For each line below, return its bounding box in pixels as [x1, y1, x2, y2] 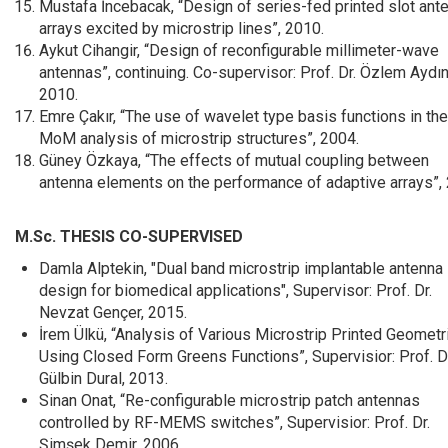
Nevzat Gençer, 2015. [39, 303, 187, 322]
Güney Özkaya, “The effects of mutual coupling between [39, 151, 429, 170]
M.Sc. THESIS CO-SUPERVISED [15, 227, 243, 246]
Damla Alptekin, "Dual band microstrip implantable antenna [39, 259, 443, 278]
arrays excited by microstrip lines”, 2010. [39, 19, 324, 38]
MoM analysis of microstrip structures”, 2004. [39, 129, 359, 148]
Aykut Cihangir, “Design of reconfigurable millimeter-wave [39, 41, 439, 60]
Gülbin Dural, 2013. [39, 369, 168, 388]
